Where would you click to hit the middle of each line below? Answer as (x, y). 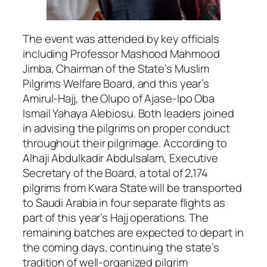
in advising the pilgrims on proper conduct (126, 128)
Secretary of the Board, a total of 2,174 (115, 173)
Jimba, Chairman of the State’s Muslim (116, 68)
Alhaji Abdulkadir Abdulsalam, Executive (121, 158)
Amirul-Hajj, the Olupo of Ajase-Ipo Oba (119, 98)
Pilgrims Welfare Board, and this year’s (116, 83)
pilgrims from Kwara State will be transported (132, 187)
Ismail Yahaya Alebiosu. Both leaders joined (128, 113)
